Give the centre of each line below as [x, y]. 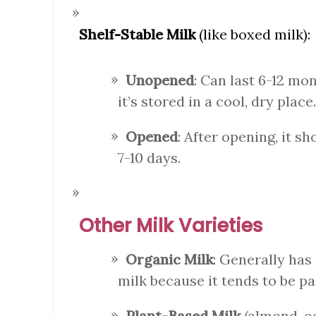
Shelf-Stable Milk [137, 35]
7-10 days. [149, 158]
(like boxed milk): [253, 35]
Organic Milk [169, 260]
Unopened [160, 80]
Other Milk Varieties [171, 226]
